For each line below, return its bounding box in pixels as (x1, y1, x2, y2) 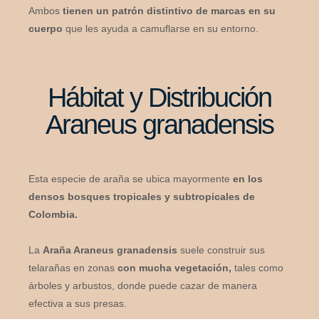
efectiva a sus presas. (28, 297, 127, 309)
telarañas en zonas (28, 261, 115, 273)
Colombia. (28, 208, 78, 220)
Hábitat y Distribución (48, 82, 271, 113)
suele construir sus (177, 244, 265, 256)
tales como (231, 261, 283, 273)
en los (230, 172, 263, 184)
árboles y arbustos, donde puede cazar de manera (28, 279, 257, 291)
